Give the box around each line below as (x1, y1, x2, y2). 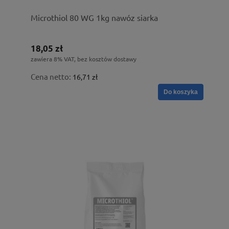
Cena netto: (31, 71, 73, 81)
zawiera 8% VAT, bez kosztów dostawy (31, 54, 136, 63)
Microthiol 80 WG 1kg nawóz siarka (31, 12, 158, 22)
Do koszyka (164, 88, 198, 96)
